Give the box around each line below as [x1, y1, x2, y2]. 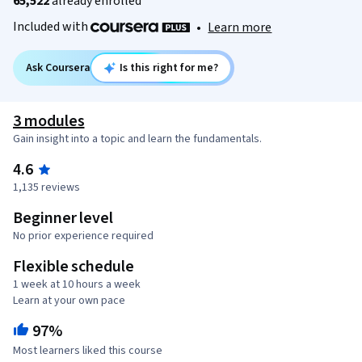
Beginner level [13, 207, 114, 230]
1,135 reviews [13, 179, 80, 196]
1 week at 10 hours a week [13, 276, 141, 293]
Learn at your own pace [13, 293, 125, 309]
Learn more [208, 19, 272, 37]
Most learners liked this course [13, 343, 162, 360]
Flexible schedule [13, 255, 134, 279]
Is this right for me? [119, 60, 219, 77]
